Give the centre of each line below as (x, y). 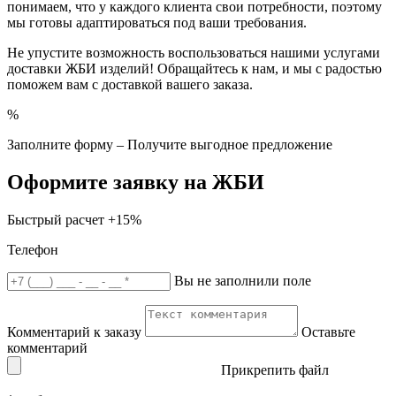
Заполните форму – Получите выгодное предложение (170, 144)
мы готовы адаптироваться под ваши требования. (157, 22)
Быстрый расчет (56, 219)
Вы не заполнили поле (243, 280)
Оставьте (328, 331)
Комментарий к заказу (74, 331)
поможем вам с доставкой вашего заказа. (130, 84)
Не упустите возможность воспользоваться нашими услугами (194, 52)
